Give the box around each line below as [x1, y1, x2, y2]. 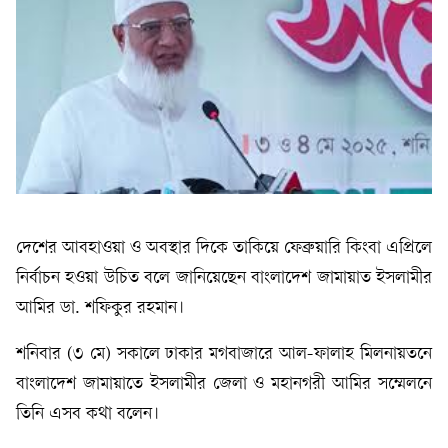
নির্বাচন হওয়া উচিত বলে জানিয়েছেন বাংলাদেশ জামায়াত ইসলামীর [16, 268, 432, 288]
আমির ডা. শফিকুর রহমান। [16, 298, 184, 318]
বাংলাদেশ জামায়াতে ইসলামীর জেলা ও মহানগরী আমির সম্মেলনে [16, 374, 432, 394]
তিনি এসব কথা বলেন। [16, 404, 159, 424]
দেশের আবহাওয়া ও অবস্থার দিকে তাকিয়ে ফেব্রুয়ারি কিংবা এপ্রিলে [16, 238, 432, 258]
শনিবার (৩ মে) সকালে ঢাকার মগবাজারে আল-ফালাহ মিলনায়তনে [16, 344, 432, 364]
